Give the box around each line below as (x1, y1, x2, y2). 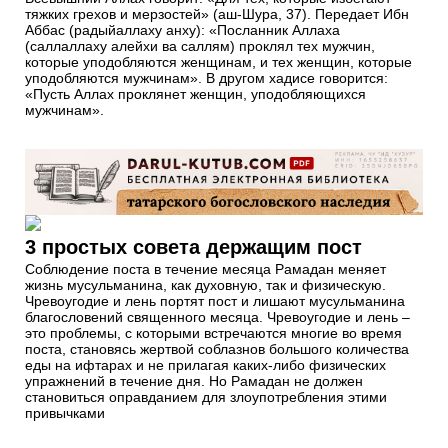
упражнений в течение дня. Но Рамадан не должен (25, 372, 363, 389)
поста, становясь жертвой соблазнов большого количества (25, 340, 409, 357)
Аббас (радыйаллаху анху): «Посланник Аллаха (25, 21, 340, 38)
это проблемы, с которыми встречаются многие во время (25, 324, 402, 341)
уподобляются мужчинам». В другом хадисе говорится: (25, 69, 388, 86)
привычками (25, 404, 105, 421)
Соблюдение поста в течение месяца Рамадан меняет (25, 260, 386, 277)
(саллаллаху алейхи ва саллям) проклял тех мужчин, (25, 37, 375, 54)
